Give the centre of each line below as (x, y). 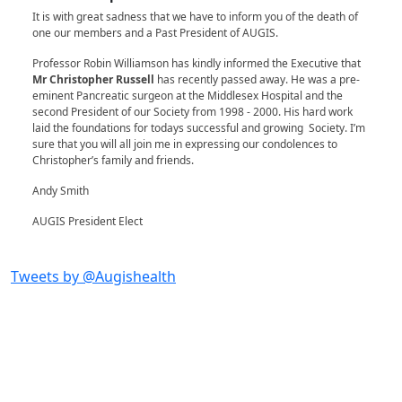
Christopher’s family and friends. (113, 161)
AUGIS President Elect (87, 222)
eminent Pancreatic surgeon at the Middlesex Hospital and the (188, 96)
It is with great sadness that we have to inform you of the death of (195, 17)
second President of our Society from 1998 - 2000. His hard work (192, 112)
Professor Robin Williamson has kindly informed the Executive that (197, 64)
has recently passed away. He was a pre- (258, 80)
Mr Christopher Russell (95, 80)
